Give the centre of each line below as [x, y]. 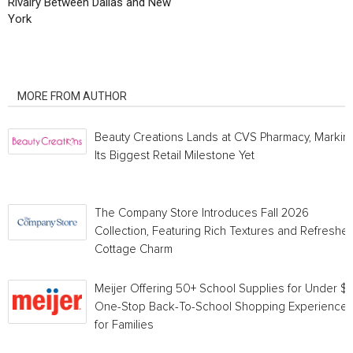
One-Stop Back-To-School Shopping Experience [221, 307]
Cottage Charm [134, 249]
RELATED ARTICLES [67, 74]
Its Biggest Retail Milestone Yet [175, 156]
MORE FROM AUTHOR [72, 96]
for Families [124, 325]
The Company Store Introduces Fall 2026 [202, 213]
